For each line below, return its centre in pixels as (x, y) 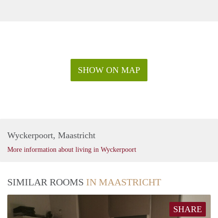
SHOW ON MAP (109, 70)
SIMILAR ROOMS (47, 182)
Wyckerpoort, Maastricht (51, 136)
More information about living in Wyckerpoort (72, 150)
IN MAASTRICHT (124, 182)
